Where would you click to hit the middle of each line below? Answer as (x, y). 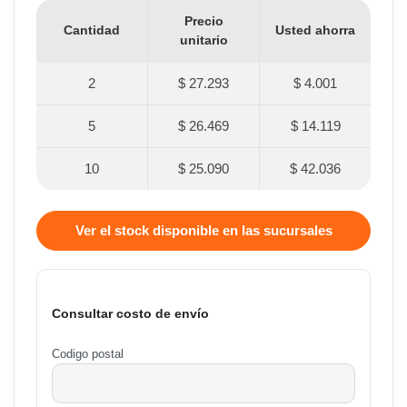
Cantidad (92, 30)
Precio (203, 21)
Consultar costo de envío (130, 314)
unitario (203, 40)
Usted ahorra (315, 30)
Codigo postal (88, 354)
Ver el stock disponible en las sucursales (203, 230)
